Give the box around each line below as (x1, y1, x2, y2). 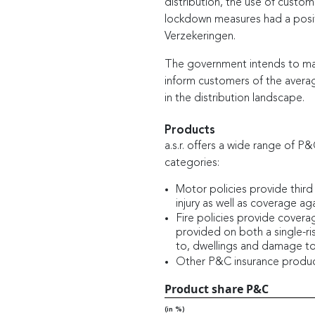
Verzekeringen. (164, 30, 236, 42)
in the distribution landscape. (164, 92, 304, 104)
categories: (164, 157, 219, 169)
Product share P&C (164, 281, 269, 297)
